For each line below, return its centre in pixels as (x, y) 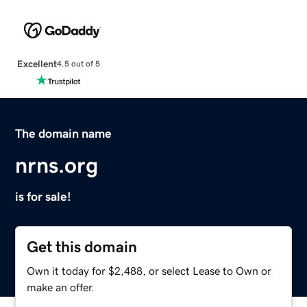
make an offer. (61, 287)
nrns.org (57, 165)
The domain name (64, 133)
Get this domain (82, 247)
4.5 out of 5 (78, 64)
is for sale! (44, 196)
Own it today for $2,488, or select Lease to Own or (149, 270)
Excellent (37, 63)
